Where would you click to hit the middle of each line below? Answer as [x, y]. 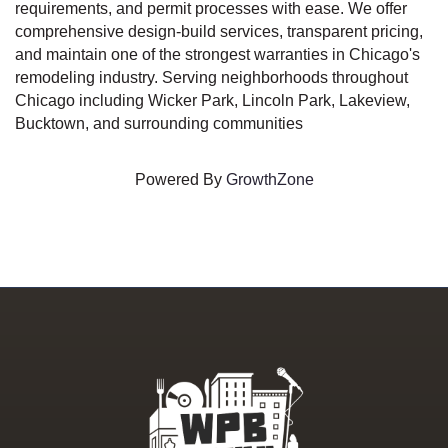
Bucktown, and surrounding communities [159, 123]
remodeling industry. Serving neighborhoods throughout [211, 77]
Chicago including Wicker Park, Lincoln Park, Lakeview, [212, 100]
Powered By [180, 179]
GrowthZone [269, 179]
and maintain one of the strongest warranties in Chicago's [217, 54]
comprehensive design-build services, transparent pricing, [219, 31]
